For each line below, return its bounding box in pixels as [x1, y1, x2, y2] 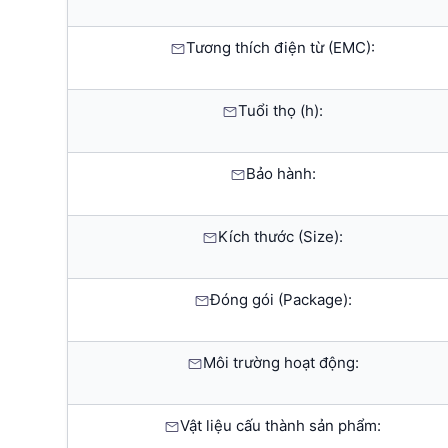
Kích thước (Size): [218, 227, 343, 247]
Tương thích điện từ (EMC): [186, 38, 375, 58]
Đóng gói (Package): [209, 290, 352, 310]
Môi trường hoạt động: [202, 353, 359, 373]
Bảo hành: [245, 164, 316, 184]
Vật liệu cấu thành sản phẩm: [180, 416, 381, 436]
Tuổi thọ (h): [238, 101, 323, 121]
